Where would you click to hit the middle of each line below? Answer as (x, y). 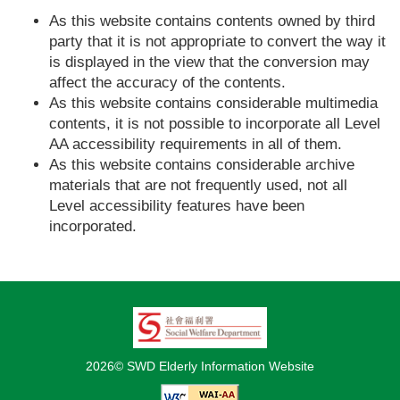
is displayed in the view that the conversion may (209, 62)
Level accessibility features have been (177, 205)
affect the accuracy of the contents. (167, 82)
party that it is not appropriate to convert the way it (217, 41)
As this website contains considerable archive (202, 164)
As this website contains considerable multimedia (213, 103)
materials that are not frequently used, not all (198, 185)
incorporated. (93, 226)
